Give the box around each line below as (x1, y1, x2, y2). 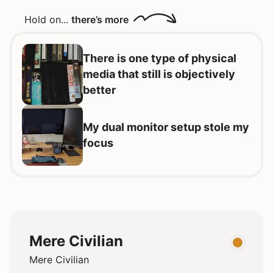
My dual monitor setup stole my (83, 121, 249, 134)
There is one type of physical (83, 52, 236, 65)
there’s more (71, 13, 129, 26)
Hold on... (24, 13, 71, 26)
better (83, 83, 116, 97)
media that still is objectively (83, 68, 235, 81)
